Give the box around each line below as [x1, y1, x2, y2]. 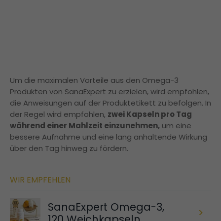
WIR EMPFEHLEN [10, 174, 71, 185]
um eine [160, 120, 191, 131]
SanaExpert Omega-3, [47, 199, 164, 214]
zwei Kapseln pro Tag [108, 109, 192, 119]
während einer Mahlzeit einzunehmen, [10, 120, 160, 131]
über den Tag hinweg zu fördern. [10, 143, 128, 153]
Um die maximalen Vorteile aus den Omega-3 [10, 74, 179, 85]
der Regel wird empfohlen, [10, 109, 108, 119]
